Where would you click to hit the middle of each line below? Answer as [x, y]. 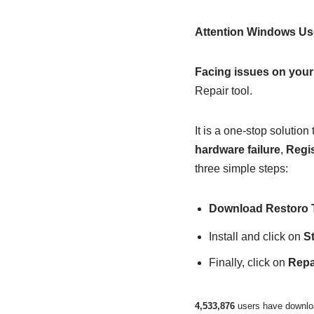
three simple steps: [241, 169]
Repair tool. [223, 91]
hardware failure [237, 150]
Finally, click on [248, 263]
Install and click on [256, 237]
